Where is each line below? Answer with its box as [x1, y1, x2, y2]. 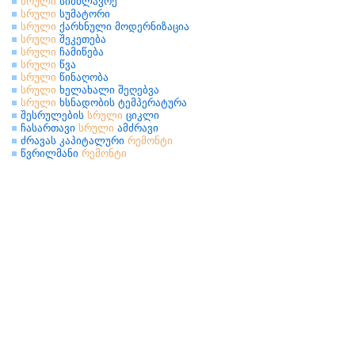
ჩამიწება [56, 46, 104, 58]
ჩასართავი [21, 122, 78, 134]
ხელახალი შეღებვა [56, 84, 159, 96]
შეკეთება [56, 33, 106, 45]
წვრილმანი [21, 147, 82, 159]
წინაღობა [56, 71, 109, 83]
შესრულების [21, 109, 87, 121]
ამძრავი [114, 122, 158, 134]
